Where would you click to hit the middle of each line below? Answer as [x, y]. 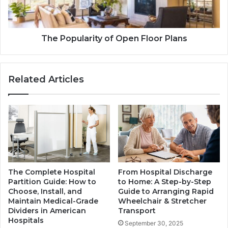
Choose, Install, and [45, 191]
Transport [137, 210]
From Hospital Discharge [165, 172]
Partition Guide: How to [52, 181]
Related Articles [46, 80]
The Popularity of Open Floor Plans [114, 39]
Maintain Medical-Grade [53, 201]
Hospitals [26, 220]
